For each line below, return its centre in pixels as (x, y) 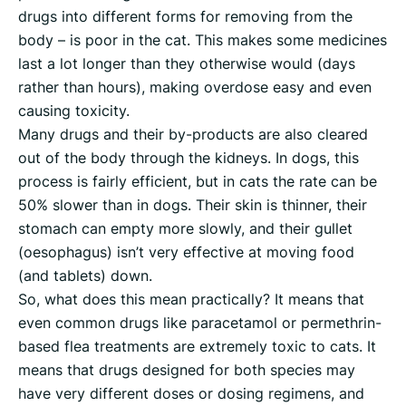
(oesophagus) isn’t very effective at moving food (186, 252)
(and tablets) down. (85, 276)
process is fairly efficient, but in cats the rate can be (198, 182)
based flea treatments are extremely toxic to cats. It (197, 347)
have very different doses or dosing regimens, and (191, 394)
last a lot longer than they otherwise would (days (187, 64)
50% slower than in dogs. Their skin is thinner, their (193, 205)
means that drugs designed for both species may (187, 370)
